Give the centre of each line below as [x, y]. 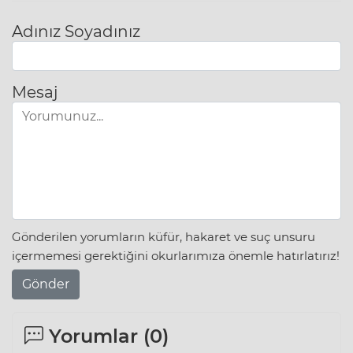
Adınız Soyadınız [76, 32]
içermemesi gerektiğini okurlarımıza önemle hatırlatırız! [176, 255]
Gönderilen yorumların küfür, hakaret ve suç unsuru [163, 236]
